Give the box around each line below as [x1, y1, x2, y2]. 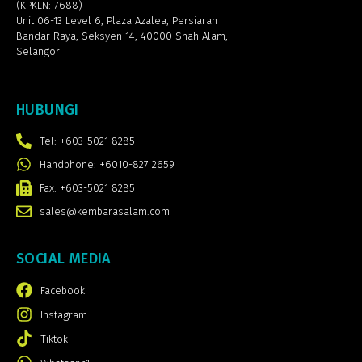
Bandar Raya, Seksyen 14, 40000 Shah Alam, [16, 29, 228, 42]
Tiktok [40, 332, 68, 345]
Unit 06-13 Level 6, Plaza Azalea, [16, 14, 172, 27]
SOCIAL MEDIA [16, 250, 112, 268]
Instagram [40, 308, 87, 321]
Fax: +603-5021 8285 [39, 182, 135, 195]
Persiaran [172, 14, 217, 27]
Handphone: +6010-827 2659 [39, 158, 175, 171]
